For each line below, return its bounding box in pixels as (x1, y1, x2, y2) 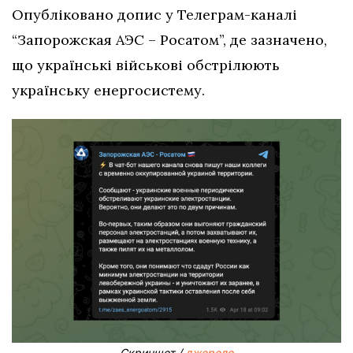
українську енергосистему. (12, 81, 205, 100)
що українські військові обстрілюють (12, 56, 280, 75)
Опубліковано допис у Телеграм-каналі (12, 6, 297, 24)
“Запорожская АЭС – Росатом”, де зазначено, (12, 31, 327, 50)
